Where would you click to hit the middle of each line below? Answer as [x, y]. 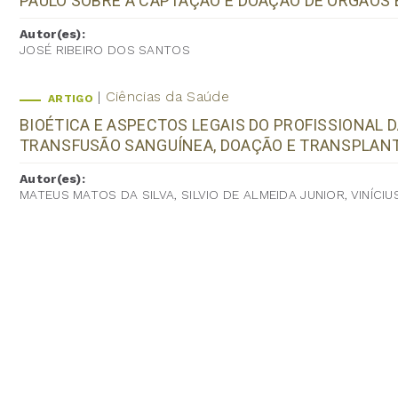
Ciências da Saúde [167, 96]
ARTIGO [71, 98]
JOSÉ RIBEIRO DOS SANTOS [105, 49]
